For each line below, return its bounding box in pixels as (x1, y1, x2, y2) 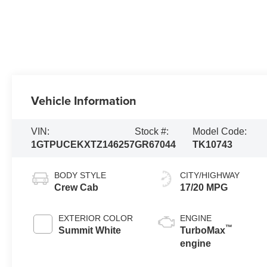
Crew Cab (54, 182, 99, 193)
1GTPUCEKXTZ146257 (31, 139, 135, 150)
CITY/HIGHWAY (180, 170, 240, 180)
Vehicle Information (31, 91, 137, 109)
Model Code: (193, 126, 247, 136)
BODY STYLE (54, 170, 107, 180)
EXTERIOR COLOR (58, 213, 133, 223)
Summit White (58, 225, 122, 235)
